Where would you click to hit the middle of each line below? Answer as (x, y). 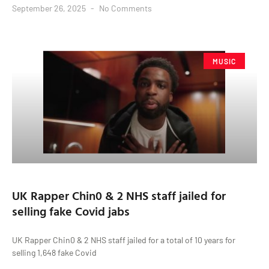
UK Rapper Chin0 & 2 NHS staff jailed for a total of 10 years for (124, 240)
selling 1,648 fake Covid (54, 253)
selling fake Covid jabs (71, 211)
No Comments (125, 8)
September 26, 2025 (50, 8)
